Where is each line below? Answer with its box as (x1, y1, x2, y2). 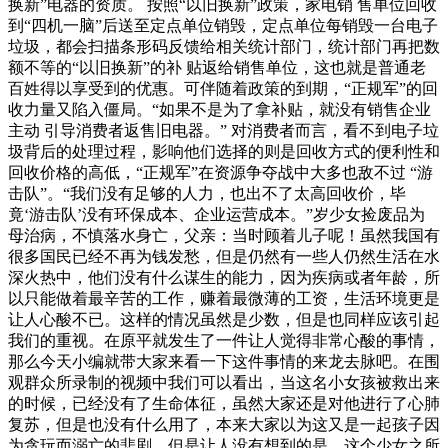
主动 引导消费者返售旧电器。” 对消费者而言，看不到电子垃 (8, 122, 439, 140)
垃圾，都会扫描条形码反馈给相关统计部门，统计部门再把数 (8, 38, 440, 56)
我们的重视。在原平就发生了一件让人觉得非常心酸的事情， (8, 332, 440, 350)
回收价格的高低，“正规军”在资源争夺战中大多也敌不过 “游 (8, 164, 433, 182)
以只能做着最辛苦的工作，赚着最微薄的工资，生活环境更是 (8, 290, 440, 308)
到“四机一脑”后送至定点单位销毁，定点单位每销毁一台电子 (8, 17, 438, 35)
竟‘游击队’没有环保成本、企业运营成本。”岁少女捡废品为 (8, 206, 425, 224)
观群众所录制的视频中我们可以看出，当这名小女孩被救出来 (8, 374, 440, 392)
